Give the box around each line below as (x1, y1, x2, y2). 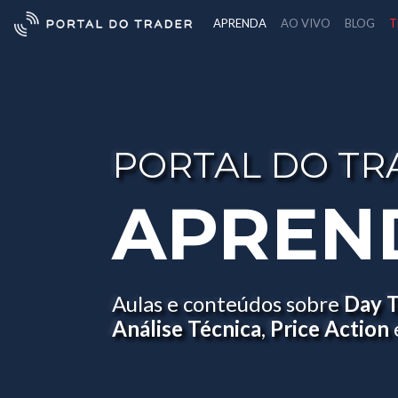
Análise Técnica (112, 315, 261, 342)
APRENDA (213, 16, 267, 31)
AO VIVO (281, 16, 330, 31)
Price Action (270, 315, 389, 342)
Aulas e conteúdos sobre (112, 291, 344, 317)
